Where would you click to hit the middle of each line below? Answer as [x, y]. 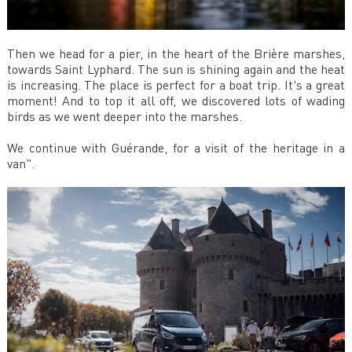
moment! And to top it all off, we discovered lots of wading [176, 101]
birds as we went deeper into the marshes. [124, 117]
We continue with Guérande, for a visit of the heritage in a [176, 148]
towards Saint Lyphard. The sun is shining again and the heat [176, 70]
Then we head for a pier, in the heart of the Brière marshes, [176, 54]
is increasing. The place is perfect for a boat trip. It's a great [176, 85]
